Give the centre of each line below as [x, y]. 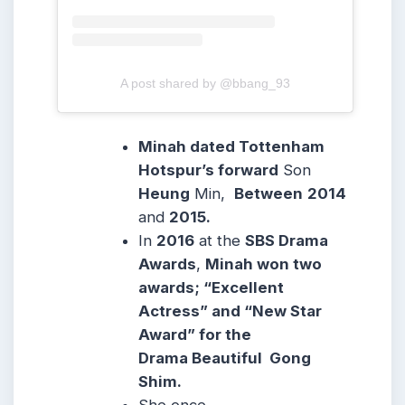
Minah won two [264, 264]
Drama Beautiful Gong [225, 358]
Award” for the [195, 335]
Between [269, 194]
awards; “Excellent [212, 288]
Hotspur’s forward [209, 170]
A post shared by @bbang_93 [205, 84]
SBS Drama [287, 241]
